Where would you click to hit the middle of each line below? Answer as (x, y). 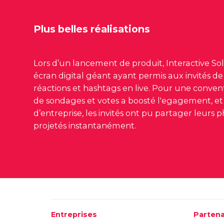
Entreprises (74, 214)
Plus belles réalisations (92, 29)
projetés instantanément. (86, 125)
